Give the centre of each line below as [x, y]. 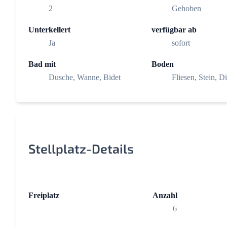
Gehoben [186, 9]
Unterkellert [49, 30]
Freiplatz [44, 196]
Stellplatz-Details [81, 149]
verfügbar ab [174, 30]
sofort [181, 43]
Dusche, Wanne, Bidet [85, 78]
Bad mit [42, 64]
